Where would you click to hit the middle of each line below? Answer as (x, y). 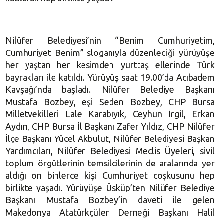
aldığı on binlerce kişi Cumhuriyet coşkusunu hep (110, 175)
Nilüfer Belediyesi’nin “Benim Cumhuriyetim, (110, 40)
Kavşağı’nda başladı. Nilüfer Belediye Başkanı (110, 89)
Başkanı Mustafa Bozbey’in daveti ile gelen (110, 200)
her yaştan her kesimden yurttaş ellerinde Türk (110, 65)
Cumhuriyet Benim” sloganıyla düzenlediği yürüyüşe (110, 52)
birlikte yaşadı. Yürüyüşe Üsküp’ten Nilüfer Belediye (110, 187)
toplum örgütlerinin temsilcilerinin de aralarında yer (110, 163)
